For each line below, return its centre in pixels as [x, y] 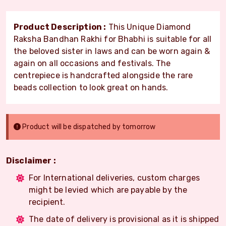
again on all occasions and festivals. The [92, 63]
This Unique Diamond [149, 27]
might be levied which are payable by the [108, 190]
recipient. [47, 202]
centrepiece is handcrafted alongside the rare [103, 75]
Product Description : [60, 27]
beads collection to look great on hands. [91, 87]
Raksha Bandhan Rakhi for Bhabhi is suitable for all [113, 39]
